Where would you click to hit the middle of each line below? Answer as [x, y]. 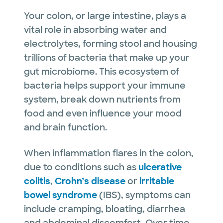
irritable [157, 181]
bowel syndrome [60, 195]
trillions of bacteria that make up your [107, 57]
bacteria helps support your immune [105, 85]
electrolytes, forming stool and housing [111, 44]
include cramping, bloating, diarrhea [105, 209]
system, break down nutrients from [102, 99]
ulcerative [160, 167]
